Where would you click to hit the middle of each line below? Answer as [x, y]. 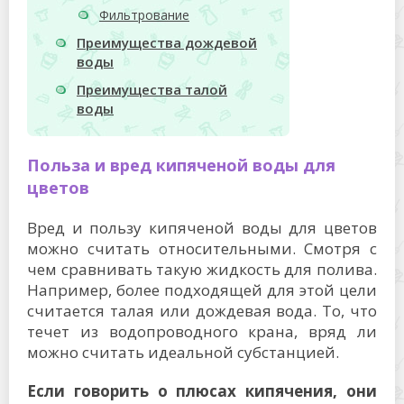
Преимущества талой [152, 90]
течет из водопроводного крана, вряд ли [202, 331]
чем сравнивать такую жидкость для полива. [202, 269]
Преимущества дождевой [167, 43]
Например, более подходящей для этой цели [202, 290]
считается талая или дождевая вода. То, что [202, 311]
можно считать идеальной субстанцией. [183, 352]
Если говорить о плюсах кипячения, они [202, 391]
